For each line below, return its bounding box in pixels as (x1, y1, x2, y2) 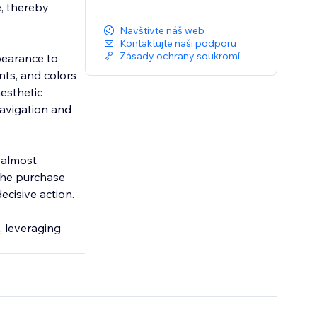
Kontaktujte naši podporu (120, 37, 237, 50)
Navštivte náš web (120, 24, 205, 38)
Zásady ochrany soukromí (120, 50, 241, 63)
